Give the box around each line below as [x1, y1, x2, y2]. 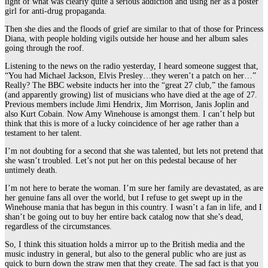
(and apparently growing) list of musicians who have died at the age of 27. [5, 90, 257, 99]
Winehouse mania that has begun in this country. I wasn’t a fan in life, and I [5, 202, 262, 212]
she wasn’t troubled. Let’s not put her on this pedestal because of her [5, 156, 237, 165]
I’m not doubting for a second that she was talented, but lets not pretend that [5, 146, 263, 156]
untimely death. [5, 165, 57, 175]
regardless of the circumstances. [5, 221, 112, 231]
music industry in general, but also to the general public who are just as [5, 249, 246, 258]
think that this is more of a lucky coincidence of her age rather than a [5, 118, 239, 128]
